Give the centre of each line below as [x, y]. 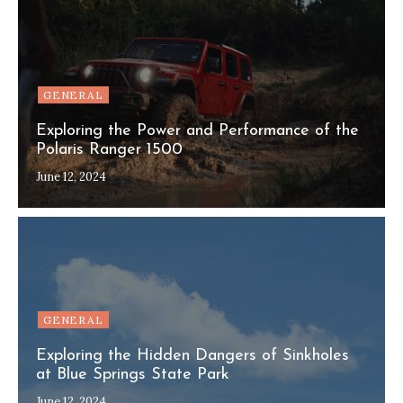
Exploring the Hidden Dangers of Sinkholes [193, 356]
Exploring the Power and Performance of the [197, 131]
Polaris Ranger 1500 [109, 150]
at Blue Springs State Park [133, 375]
